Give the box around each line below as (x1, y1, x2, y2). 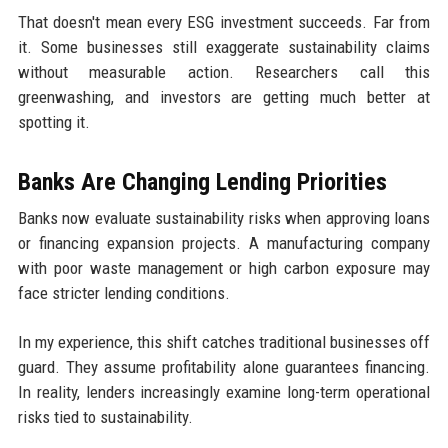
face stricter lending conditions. (17, 282, 230, 303)
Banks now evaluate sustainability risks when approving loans (17, 207, 431, 228)
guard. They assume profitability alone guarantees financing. (17, 356, 431, 377)
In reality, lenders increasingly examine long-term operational (17, 381, 431, 402)
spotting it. (17, 111, 90, 132)
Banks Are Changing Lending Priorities (17, 167, 387, 196)
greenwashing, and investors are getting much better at (17, 86, 431, 107)
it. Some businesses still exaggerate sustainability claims (17, 36, 431, 57)
